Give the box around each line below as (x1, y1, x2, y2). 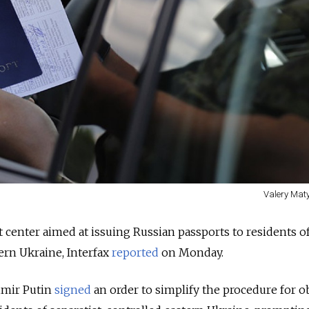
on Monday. (159, 246, 223, 260)
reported (112, 246, 159, 260)
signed (54, 283, 91, 297)
